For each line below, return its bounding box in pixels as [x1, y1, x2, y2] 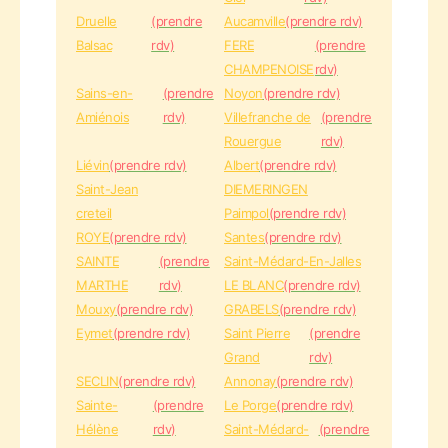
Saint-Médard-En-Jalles [224, 253, 361, 269]
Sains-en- [76, 85, 133, 101]
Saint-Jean [76, 181, 138, 197]
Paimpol [224, 205, 269, 221]
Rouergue [224, 133, 281, 149]
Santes [224, 229, 264, 245]
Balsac [76, 37, 112, 53]
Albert [224, 157, 259, 173]
